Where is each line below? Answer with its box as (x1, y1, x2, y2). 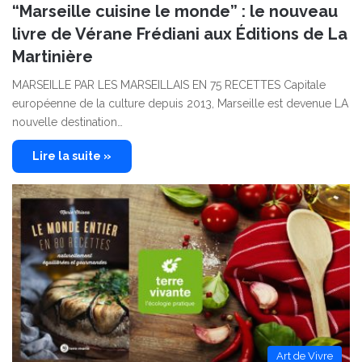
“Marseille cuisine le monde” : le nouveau (12, 2, 338, 22)
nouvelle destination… (12, 116, 123, 129)
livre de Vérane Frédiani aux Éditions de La (12, 24, 347, 44)
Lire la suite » (32, 149, 112, 163)
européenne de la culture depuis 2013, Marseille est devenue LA (12, 97, 348, 111)
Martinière (12, 47, 93, 67)
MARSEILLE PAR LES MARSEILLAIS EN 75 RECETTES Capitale (12, 78, 326, 92)
